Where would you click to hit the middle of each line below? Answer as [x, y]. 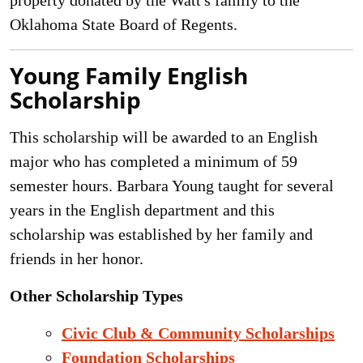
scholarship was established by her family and [161, 234]
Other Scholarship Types [96, 296]
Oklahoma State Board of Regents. [124, 24]
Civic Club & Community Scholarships [198, 333]
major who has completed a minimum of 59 [154, 161]
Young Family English [129, 75]
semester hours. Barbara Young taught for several [172, 186]
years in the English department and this [142, 210]
